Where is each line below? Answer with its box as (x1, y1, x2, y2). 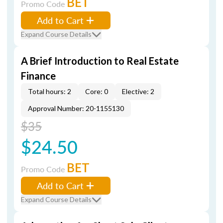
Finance (21, 70, 56, 82)
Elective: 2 (122, 87, 154, 96)
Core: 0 (85, 87, 108, 96)
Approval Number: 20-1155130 (28, 104, 124, 112)
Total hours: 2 (28, 87, 71, 96)
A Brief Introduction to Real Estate (21, 55, 179, 67)
